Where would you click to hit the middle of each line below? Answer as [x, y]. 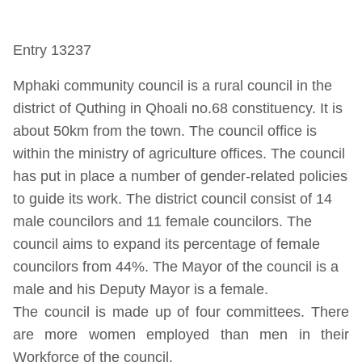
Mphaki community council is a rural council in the [173, 86]
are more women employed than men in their [181, 335]
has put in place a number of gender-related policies [180, 176]
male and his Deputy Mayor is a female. [141, 289]
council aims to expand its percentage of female [166, 244]
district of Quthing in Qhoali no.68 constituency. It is [178, 108]
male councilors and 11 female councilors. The [162, 221]
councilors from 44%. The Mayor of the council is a [176, 267]
